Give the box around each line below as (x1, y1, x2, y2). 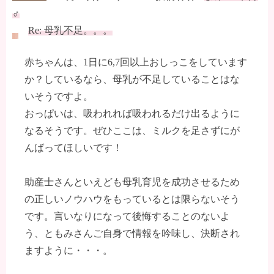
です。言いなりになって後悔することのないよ (24, 211, 230, 222)
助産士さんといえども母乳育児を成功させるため (24, 177, 240, 188)
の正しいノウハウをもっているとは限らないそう (24, 194, 240, 205)
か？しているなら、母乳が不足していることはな (24, 74, 240, 85)
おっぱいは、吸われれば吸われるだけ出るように (24, 108, 240, 119)
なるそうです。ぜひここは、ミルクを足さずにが (24, 125, 240, 136)
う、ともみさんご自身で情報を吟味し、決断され (24, 228, 240, 239)
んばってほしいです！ (24, 143, 122, 154)
